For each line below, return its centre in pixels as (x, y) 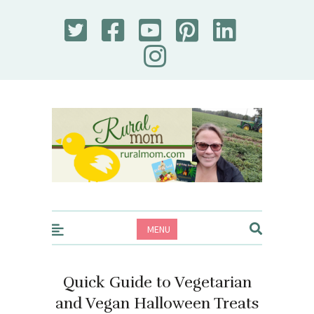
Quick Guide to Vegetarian (157, 282)
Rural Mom (76, 107)
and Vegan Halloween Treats (157, 303)
